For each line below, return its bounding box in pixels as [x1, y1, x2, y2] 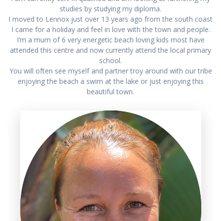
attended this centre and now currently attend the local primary [10, 45, 211, 55]
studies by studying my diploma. [60, 3, 161, 13]
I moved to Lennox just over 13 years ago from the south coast [8, 14, 213, 24]
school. [99, 55, 122, 65]
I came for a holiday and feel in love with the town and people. [11, 24, 210, 34]
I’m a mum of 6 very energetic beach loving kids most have [16, 35, 205, 44]
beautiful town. [87, 86, 134, 96]
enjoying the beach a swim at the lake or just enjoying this [17, 76, 204, 86]
